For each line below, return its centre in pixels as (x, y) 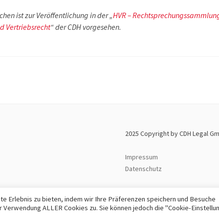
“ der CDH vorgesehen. (86, 27)
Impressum (142, 157)
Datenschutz (144, 169)
